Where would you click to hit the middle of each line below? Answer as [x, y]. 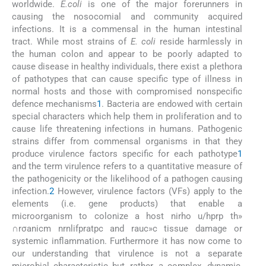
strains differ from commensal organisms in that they [127, 142]
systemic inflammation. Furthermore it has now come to [127, 241]
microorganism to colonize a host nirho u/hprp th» [127, 216]
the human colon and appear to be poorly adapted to [127, 54]
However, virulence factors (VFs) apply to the [148, 191]
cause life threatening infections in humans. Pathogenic [127, 129]
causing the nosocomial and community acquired [127, 17]
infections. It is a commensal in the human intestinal [127, 29]
